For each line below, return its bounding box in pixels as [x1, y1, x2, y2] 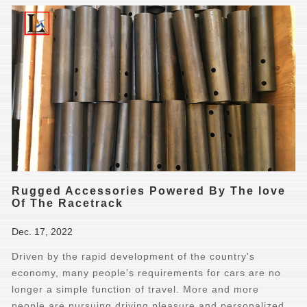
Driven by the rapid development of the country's [12, 250, 256, 262]
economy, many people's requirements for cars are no [12, 267, 282, 278]
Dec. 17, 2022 [12, 225, 73, 237]
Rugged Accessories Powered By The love [12, 184, 286, 197]
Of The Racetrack [12, 197, 124, 209]
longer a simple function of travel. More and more [12, 283, 260, 295]
